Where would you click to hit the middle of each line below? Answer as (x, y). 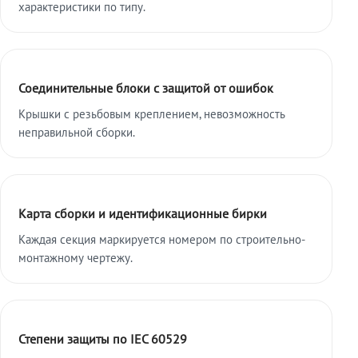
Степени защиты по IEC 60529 (102, 339)
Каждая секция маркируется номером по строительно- (161, 240)
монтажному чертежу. (75, 258)
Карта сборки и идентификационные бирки (142, 214)
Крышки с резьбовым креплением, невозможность (151, 114)
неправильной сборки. (76, 133)
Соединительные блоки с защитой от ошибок (145, 88)
